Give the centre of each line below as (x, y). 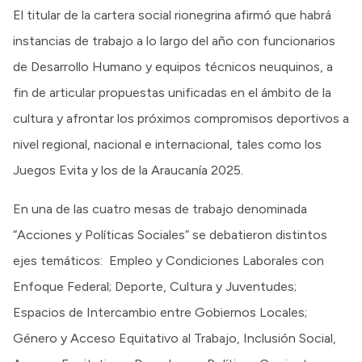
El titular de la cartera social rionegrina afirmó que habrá (172, 15)
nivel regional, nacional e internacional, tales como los (167, 144)
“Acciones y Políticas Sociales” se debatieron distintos (170, 234)
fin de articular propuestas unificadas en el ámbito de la (172, 92)
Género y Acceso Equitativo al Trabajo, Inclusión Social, (175, 338)
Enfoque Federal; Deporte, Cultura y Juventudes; (155, 286)
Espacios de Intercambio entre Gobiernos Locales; (160, 312)
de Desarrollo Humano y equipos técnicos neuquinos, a (173, 66)
